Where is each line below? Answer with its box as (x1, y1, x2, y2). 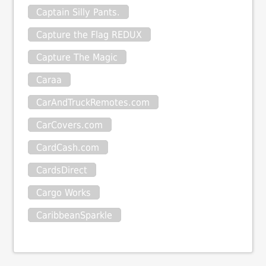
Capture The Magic (36, 52, 118, 64)
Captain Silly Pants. (36, 7, 121, 18)
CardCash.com (36, 142, 100, 154)
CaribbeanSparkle (36, 210, 113, 221)
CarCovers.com (36, 119, 103, 131)
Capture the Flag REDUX (36, 29, 142, 41)
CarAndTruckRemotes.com (36, 97, 150, 109)
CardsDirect (36, 164, 88, 176)
